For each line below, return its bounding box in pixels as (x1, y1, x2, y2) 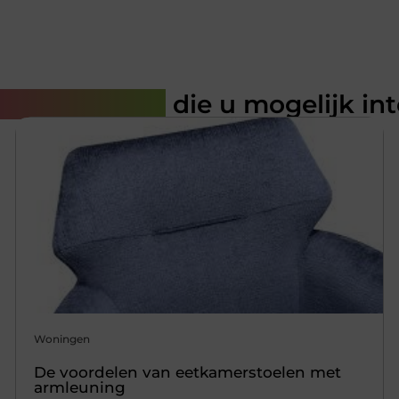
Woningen (34, 331, 91, 346)
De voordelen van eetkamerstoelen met (34, 362, 342, 381)
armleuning (34, 378, 126, 396)
